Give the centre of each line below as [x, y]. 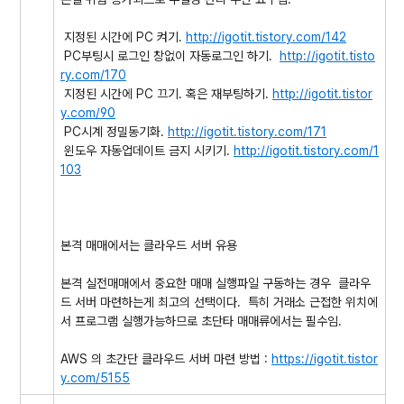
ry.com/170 [93, 75]
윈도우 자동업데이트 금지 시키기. [147, 151]
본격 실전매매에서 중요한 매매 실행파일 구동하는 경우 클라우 [216, 283]
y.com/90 [88, 113]
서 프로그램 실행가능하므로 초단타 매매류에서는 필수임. [203, 321]
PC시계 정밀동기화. [114, 132]
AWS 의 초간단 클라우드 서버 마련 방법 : [166, 359]
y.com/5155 [95, 378]
